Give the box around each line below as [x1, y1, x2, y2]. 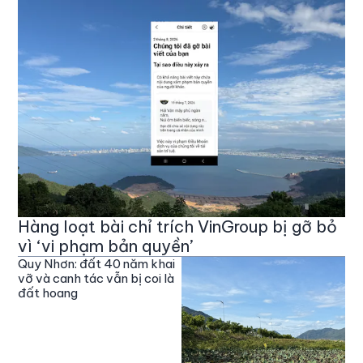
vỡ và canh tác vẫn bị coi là [18, 270, 175, 286]
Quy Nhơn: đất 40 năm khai [18, 255, 176, 271]
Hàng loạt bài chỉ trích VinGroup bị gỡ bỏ [18, 216, 338, 237]
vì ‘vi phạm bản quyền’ [18, 235, 194, 256]
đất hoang [18, 284, 79, 301]
